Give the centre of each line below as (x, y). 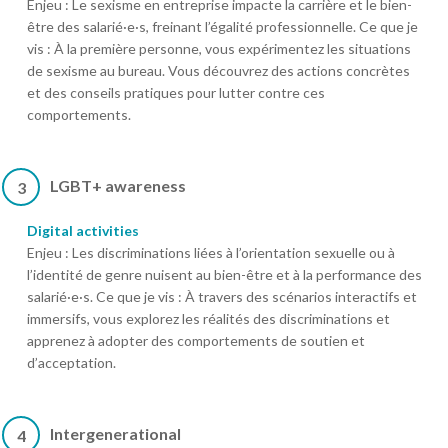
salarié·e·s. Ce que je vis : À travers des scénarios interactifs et (222, 297)
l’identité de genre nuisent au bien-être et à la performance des (224, 275)
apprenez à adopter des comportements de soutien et (196, 341)
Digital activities (83, 231)
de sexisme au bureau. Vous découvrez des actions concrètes (218, 71)
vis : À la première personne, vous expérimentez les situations (219, 49)
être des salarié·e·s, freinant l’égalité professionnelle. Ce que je (222, 27)
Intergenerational (115, 434)
